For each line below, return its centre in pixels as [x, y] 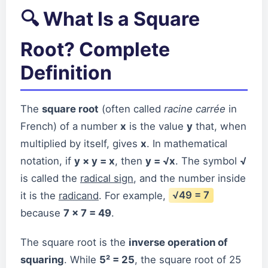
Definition [66, 72]
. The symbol [208, 161]
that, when [220, 126]
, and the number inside [190, 178]
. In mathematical [187, 143]
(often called [131, 109]
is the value [156, 126]
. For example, [134, 195]
